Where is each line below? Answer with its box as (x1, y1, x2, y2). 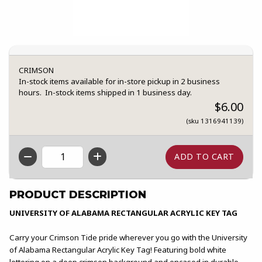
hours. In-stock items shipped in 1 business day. (19, 87, 192, 98)
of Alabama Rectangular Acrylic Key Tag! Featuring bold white (9, 244, 226, 255)
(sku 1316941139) (186, 116, 243, 126)
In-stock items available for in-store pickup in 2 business (19, 76, 220, 87)
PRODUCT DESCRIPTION (9, 188, 146, 201)
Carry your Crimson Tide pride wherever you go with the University (9, 232, 247, 243)
